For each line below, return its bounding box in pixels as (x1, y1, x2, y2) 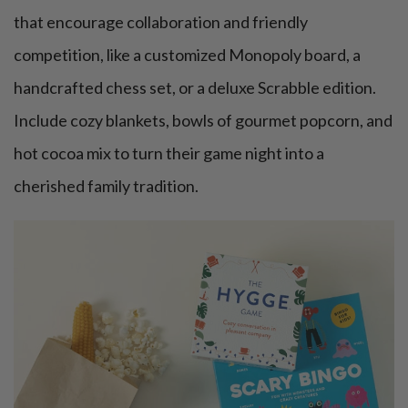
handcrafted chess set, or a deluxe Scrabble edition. (14, 77, 376, 98)
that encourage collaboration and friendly (14, 12, 308, 33)
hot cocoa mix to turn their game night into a (14, 143, 324, 164)
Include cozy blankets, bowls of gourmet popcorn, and (14, 110, 393, 131)
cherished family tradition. (14, 176, 199, 197)
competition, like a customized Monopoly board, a (14, 45, 361, 66)
